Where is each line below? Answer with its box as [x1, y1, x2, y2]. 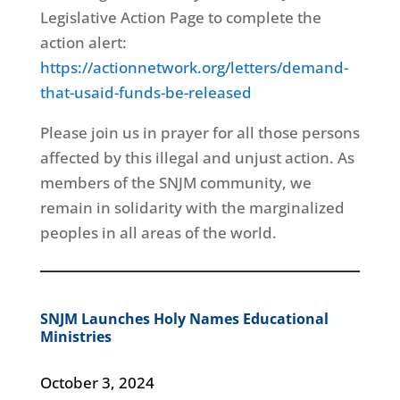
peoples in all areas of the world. [39, 221, 277, 243]
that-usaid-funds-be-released [39, 81, 252, 103]
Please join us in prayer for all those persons [39, 121, 360, 143]
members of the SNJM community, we [39, 171, 312, 193]
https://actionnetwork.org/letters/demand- [39, 56, 348, 78]
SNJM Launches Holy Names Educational [39, 308, 329, 329]
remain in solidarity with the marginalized [39, 196, 345, 218]
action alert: [39, 31, 127, 53]
